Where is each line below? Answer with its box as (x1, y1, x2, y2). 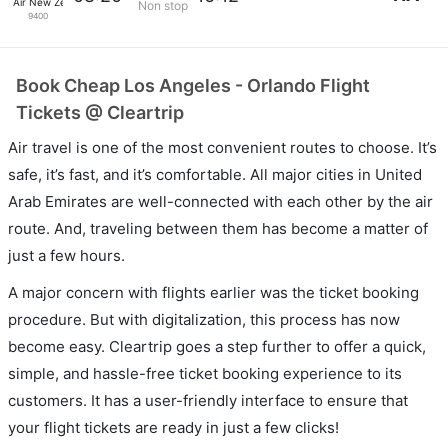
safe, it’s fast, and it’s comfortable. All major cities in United (8, 165, 422, 184)
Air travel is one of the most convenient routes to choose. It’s (8, 138, 437, 157)
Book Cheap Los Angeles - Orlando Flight (16, 75, 370, 96)
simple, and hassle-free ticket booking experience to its (8, 364, 402, 383)
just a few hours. (8, 246, 125, 265)
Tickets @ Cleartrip (16, 102, 184, 123)
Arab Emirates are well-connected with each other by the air (8, 192, 433, 211)
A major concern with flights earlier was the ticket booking (8, 283, 419, 302)
